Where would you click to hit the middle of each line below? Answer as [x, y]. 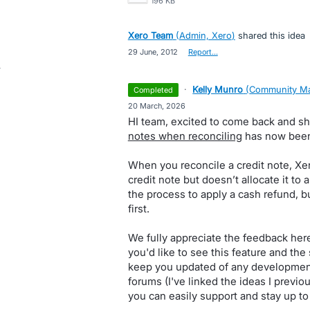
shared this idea [270, 35]
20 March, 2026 [156, 106]
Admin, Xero [205, 35]
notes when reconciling [185, 136]
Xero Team [150, 35]
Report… [203, 52]
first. [138, 209]
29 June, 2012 [153, 52]
